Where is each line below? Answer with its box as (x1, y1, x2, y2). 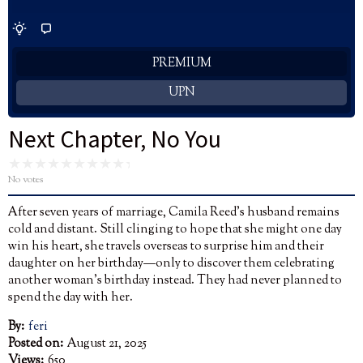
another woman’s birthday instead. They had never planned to (8, 271, 342, 289)
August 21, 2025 (67, 335, 147, 352)
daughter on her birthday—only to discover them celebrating (8, 254, 335, 272)
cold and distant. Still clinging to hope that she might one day (8, 220, 342, 238)
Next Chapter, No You (8, 122, 221, 154)
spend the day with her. (8, 288, 133, 306)
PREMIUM (152, 54, 211, 72)
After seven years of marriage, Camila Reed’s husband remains (8, 203, 340, 221)
